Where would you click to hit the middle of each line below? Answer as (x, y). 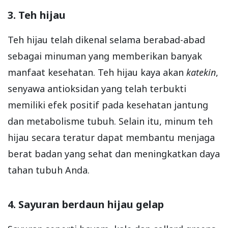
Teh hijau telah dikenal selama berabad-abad (106, 39)
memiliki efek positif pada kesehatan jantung (108, 105)
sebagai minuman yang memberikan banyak (105, 56)
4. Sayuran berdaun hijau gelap (86, 204)
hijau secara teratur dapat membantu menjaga (111, 137)
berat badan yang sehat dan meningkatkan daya (114, 153)
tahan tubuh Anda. (49, 170)
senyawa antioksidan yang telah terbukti (97, 88)
